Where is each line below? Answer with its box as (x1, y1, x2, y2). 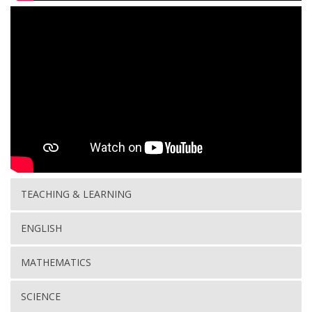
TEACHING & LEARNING (21, 187, 132, 201)
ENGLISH (21, 221, 62, 235)
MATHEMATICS (21, 256, 91, 270)
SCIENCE (21, 290, 61, 304)
